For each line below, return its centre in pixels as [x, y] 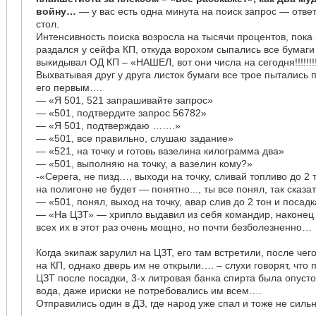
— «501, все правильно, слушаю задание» [135, 138]
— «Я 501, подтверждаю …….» [109, 126]
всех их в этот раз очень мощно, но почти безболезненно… [174, 227]
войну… [56, 11]
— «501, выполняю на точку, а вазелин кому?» [145, 164]
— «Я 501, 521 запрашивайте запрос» [125, 100]
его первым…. [69, 87]
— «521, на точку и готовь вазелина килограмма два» [160, 151]
